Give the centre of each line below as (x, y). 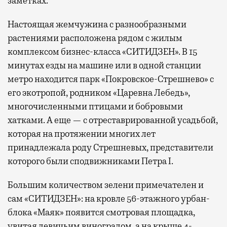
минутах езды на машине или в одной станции (104, 65)
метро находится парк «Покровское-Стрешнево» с (111, 79)
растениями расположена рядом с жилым (95, 38)
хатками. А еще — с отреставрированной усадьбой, (113, 120)
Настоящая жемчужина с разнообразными (97, 24)
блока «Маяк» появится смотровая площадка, (101, 212)
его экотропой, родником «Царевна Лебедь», (99, 92)
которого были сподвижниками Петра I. (90, 161)
